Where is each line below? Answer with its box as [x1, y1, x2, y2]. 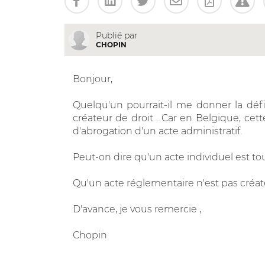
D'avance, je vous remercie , [72, 203, 201, 215]
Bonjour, [72, 73, 112, 85]
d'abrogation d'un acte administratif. [72, 125, 242, 137]
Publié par [95, 30, 138, 41]
